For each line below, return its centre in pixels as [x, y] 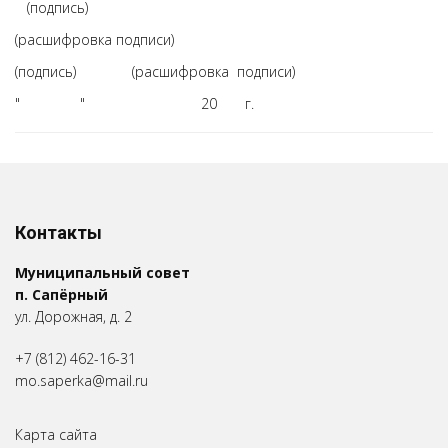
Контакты [58, 232]
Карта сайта [56, 434]
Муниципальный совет [102, 272]
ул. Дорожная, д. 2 [73, 316]
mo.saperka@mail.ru [81, 380]
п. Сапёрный [61, 294]
